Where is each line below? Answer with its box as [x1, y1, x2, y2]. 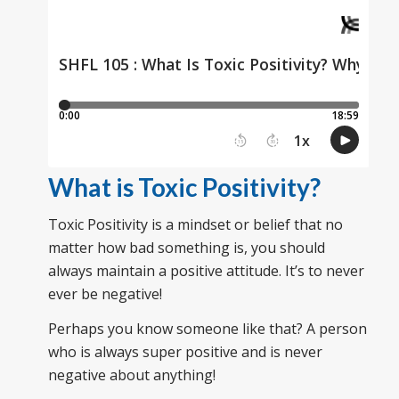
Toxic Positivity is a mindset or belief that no [47, 214, 343, 234]
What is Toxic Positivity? [47, 171, 321, 202]
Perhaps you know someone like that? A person [47, 319, 367, 339]
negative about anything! [47, 365, 216, 386]
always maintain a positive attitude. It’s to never [47, 260, 364, 281]
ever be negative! [47, 283, 162, 304]
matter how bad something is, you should [47, 237, 325, 257]
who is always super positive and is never [47, 342, 322, 362]
